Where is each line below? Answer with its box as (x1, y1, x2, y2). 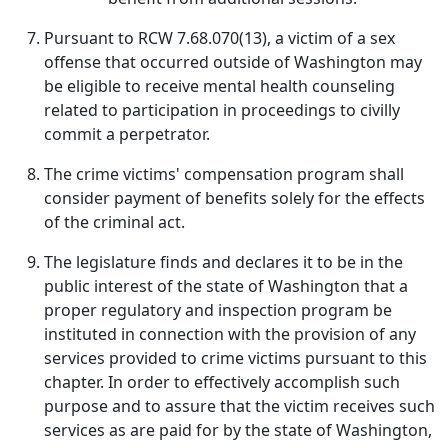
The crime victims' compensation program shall (44, 163, 404, 185)
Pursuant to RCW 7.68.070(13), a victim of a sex (44, 27, 395, 49)
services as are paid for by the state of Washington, (44, 419, 432, 441)
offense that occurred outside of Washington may (44, 51, 422, 73)
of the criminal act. (44, 211, 185, 233)
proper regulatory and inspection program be (44, 299, 392, 321)
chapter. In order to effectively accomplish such (44, 371, 400, 393)
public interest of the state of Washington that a (44, 275, 408, 297)
